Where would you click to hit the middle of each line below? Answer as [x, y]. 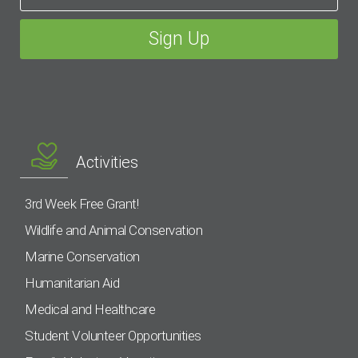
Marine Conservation [82, 256]
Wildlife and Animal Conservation [113, 230]
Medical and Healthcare [90, 309]
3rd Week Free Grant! [82, 203]
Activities [107, 162]
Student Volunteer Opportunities [113, 335]
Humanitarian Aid [72, 282]
